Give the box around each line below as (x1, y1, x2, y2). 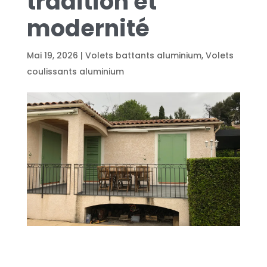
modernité (26, 13, 150, 44)
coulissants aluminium (26, 66, 124, 77)
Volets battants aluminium (85, 49, 201, 61)
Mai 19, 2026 (26, 49, 78, 61)
